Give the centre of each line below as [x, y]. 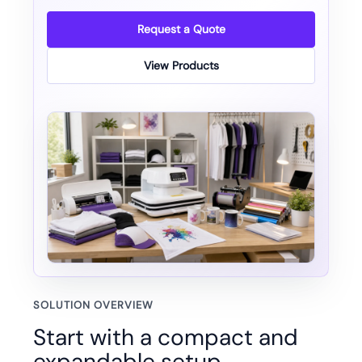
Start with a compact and [165, 338]
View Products [181, 65]
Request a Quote [181, 29]
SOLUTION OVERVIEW [93, 305]
